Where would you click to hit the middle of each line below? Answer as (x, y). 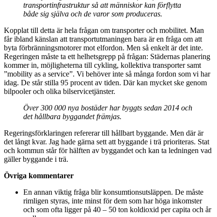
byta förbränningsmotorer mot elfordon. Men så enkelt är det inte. (103, 47)
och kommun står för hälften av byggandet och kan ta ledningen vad (108, 150)
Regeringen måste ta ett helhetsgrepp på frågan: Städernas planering (107, 56)
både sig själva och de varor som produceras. (93, 14)
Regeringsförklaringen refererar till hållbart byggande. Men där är (104, 133)
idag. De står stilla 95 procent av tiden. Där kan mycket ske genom (105, 82)
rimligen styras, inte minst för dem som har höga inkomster (113, 201)
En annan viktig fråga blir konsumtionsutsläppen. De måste (113, 192)
